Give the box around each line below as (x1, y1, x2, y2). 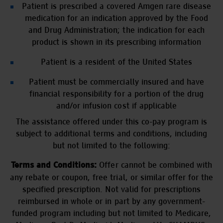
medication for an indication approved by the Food (24, 12, 209, 23)
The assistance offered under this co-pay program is (15, 116, 208, 127)
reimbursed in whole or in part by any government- (18, 196, 205, 207)
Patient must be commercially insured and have (29, 76, 204, 87)
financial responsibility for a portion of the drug (29, 88, 204, 99)
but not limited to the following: (52, 140, 171, 151)
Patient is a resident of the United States (41, 56, 192, 67)
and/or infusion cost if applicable (56, 100, 177, 111)
